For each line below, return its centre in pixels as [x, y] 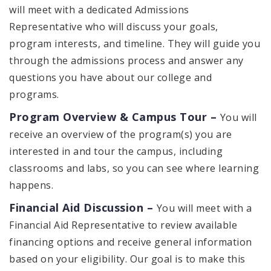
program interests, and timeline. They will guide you [135, 44]
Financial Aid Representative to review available [123, 225]
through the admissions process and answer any [126, 61]
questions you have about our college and [110, 78]
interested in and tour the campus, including [116, 152]
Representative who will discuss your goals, [114, 27]
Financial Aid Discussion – [83, 208]
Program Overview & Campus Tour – [115, 117]
